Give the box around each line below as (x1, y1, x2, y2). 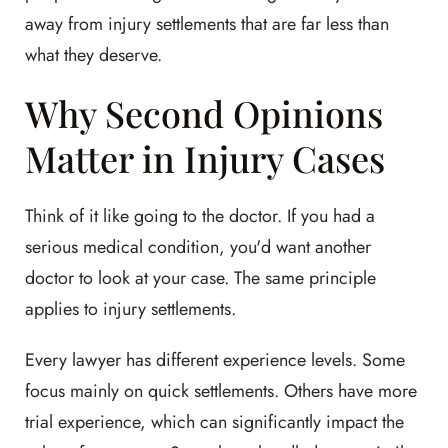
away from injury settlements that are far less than (25, 10, 389, 37)
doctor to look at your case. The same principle (25, 264, 376, 291)
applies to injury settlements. (25, 295, 236, 322)
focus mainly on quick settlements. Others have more (25, 377, 417, 404)
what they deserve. (25, 41, 162, 68)
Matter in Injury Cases (25, 133, 385, 182)
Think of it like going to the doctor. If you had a (25, 202, 375, 229)
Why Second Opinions (25, 88, 383, 137)
